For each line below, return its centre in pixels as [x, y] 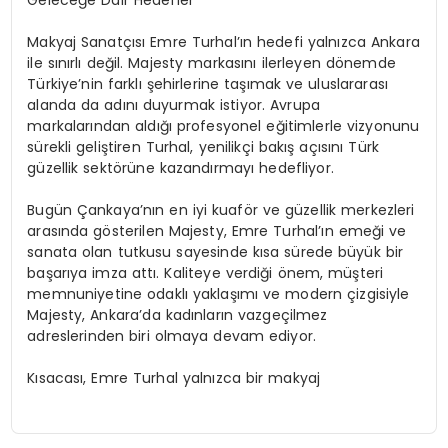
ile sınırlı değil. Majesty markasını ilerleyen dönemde [211, 63]
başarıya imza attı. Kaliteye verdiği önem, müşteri [205, 273]
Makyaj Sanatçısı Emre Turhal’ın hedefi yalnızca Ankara [223, 42]
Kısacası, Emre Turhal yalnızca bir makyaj [174, 378]
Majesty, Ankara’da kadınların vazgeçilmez [177, 315]
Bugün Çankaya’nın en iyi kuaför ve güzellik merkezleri [221, 210]
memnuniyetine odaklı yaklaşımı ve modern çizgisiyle [218, 294]
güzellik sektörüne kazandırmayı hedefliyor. [180, 168]
